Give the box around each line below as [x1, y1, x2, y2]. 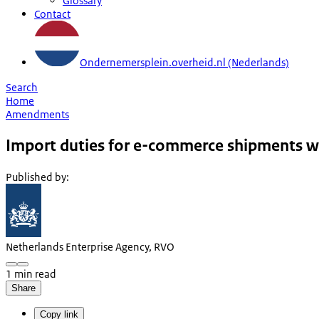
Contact [34, 6, 70, 21]
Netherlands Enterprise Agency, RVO [6, 239, 174, 253]
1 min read [6, 266, 56, 281]
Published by [6, 169, 66, 184]
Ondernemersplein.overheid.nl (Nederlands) [80, 55, 289, 69]
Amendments [6, 107, 69, 121]
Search [6, 80, 38, 94]
